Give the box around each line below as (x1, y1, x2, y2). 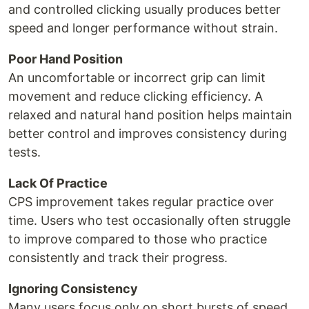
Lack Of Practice (8, 176, 108, 191)
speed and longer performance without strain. (8, 21, 278, 36)
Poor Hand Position (8, 52, 123, 67)
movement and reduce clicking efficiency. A (8, 89, 263, 104)
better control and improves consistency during (8, 126, 287, 141)
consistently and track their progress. (8, 250, 228, 266)
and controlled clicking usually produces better (8, 2, 281, 17)
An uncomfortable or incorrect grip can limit (8, 70, 266, 86)
